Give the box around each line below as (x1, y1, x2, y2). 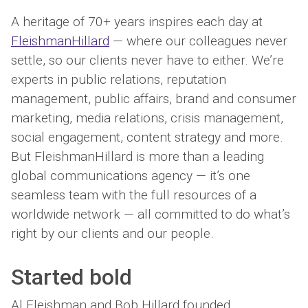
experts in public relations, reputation (11, 71, 226, 87)
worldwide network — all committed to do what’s (11, 206, 290, 222)
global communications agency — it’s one (11, 167, 250, 184)
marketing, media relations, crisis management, (11, 109, 283, 126)
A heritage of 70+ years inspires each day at (11, 13, 263, 30)
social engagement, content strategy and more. (11, 129, 283, 145)
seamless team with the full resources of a (11, 186, 256, 203)
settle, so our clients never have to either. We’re (11, 52, 284, 68)
